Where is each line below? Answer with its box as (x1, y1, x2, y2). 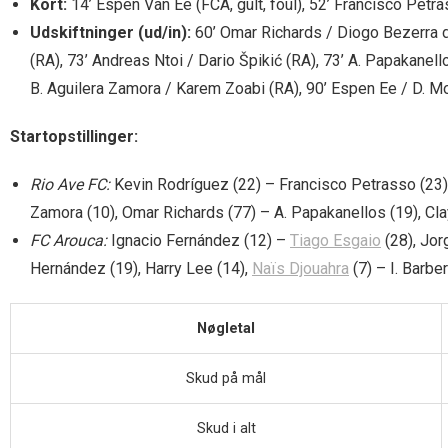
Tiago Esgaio (290, 230, 381, 250)
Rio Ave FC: (30, 174, 110, 194)
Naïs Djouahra (252, 258, 349, 278)
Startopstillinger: (10, 126, 138, 146)
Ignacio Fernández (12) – (107, 230, 290, 250)
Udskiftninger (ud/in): (30, 22, 191, 42)
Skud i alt (196, 419, 256, 437)
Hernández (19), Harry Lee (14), (30, 258, 252, 278)
